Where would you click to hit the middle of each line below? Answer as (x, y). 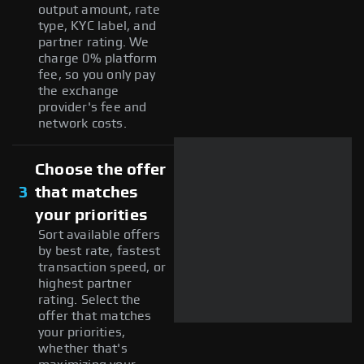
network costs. (82, 123)
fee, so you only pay (97, 74)
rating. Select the (90, 299)
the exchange (79, 91)
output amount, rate (99, 9)
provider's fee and (93, 107)
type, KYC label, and (97, 26)
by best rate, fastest (100, 251)
